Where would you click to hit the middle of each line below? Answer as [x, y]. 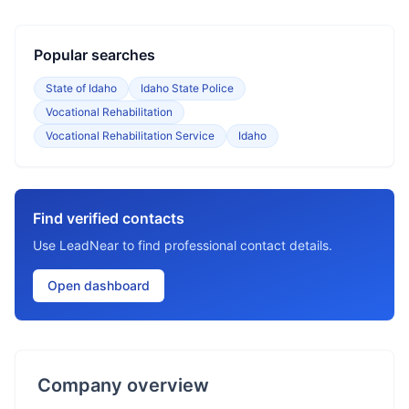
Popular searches [94, 55]
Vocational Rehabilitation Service [130, 136]
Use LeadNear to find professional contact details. [183, 245]
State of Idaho [81, 88]
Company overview [123, 385]
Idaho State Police [187, 88]
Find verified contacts [109, 218]
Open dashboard [99, 285]
